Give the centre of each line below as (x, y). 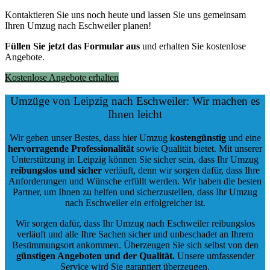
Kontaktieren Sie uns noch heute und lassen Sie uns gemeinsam (125, 15)
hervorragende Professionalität (71, 148)
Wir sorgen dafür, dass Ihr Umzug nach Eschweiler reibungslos (135, 223)
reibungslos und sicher (56, 170)
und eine (243, 137)
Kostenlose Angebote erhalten (62, 78)
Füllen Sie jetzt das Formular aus (72, 46)
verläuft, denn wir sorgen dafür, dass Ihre (181, 170)
